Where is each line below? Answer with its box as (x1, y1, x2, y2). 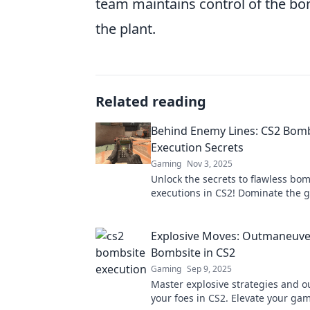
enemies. (151, 214, 193, 227)
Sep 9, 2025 (187, 263, 232, 275)
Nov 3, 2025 (187, 158, 232, 170)
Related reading (95, 92, 206, 111)
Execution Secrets (151, 140, 244, 155)
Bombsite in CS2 (151, 245, 235, 260)
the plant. (95, 19, 156, 38)
